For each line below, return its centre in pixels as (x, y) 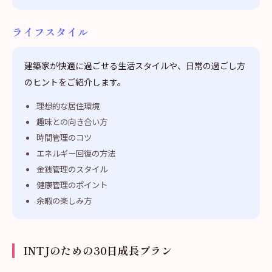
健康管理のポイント (72, 185)
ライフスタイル (50, 32)
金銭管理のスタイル (72, 169)
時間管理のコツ (64, 137)
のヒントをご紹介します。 (75, 82)
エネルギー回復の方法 (76, 153)
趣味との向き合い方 (72, 121)
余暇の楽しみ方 (64, 200)
